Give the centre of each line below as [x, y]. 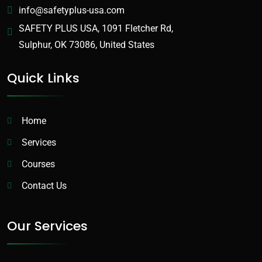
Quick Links [43, 78]
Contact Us [44, 186]
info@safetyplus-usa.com [72, 11]
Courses [38, 164]
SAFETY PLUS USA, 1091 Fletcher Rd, [96, 28]
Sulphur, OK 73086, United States [87, 44]
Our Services [47, 226]
